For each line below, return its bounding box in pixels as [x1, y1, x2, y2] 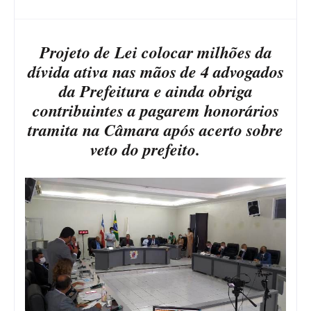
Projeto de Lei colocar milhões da [39, 40, 272, 64]
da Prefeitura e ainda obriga [58, 78, 253, 103]
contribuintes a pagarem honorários [32, 98, 279, 122]
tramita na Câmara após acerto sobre [28, 117, 283, 142]
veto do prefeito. [90, 137, 210, 161]
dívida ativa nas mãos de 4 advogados [27, 59, 284, 83]
